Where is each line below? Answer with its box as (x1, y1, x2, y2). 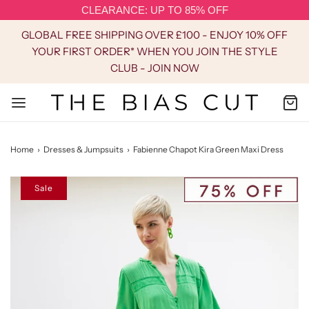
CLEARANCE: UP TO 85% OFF (81, 4, 228, 16)
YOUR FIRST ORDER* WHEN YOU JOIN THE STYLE (31, 45, 278, 58)
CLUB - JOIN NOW (110, 61, 199, 74)
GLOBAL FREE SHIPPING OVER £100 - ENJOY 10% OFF (21, 28, 288, 41)
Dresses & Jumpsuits (43, 144, 123, 155)
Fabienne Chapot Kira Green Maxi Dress (133, 144, 283, 155)
